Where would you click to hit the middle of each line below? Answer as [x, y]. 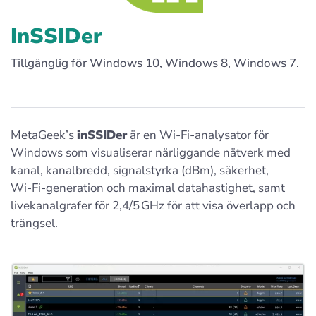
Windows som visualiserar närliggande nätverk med [151, 153]
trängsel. [34, 224]
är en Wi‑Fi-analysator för [198, 135]
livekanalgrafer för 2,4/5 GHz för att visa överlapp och [153, 206]
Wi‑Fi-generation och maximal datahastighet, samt [148, 188]
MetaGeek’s [44, 135]
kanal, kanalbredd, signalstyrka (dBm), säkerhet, [140, 171]
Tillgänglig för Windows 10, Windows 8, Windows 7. [155, 63]
